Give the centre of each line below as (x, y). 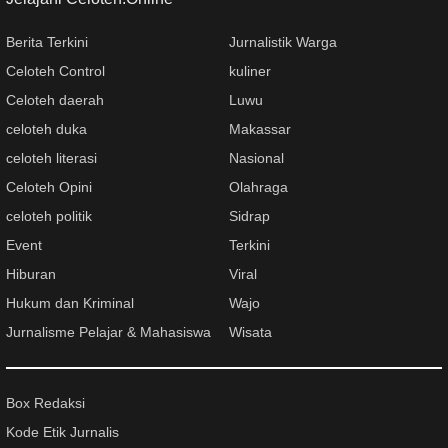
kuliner (250, 70)
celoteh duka (46, 128)
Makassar (260, 128)
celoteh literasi (51, 157)
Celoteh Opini (49, 186)
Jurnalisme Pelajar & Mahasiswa (108, 331)
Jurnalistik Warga (283, 41)
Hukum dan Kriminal (70, 302)
